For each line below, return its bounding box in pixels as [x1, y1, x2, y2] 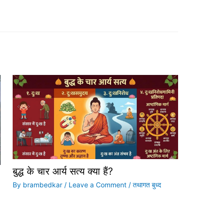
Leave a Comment [68, 181, 127, 189]
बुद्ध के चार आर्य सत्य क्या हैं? [12, 165, 113, 178]
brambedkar [22, 181, 64, 189]
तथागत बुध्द [132, 181, 161, 189]
